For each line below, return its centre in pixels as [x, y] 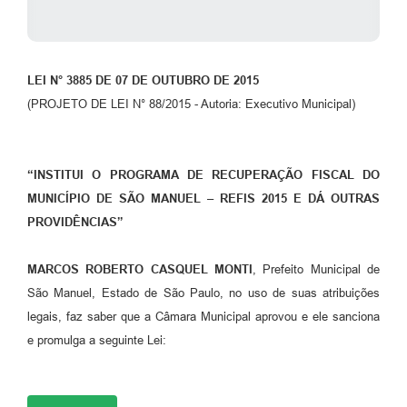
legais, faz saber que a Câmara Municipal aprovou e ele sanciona [203, 316]
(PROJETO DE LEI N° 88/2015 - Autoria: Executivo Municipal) [191, 104]
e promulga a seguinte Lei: [97, 340]
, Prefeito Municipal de [316, 269]
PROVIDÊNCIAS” [75, 222]
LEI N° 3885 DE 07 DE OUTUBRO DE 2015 [143, 80]
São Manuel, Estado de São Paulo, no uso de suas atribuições [203, 293]
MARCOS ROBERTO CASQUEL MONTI [140, 269]
